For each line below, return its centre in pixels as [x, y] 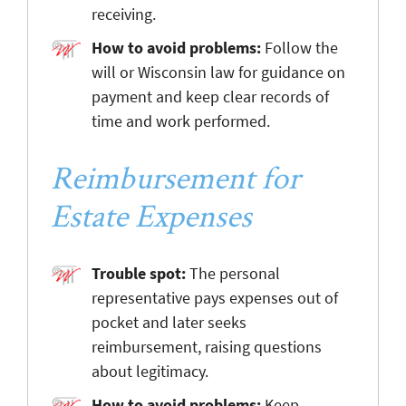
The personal [233, 273]
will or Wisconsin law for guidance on [218, 72]
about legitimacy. [150, 371]
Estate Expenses [151, 214]
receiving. [124, 14]
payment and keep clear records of [210, 96]
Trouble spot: [139, 273]
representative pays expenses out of [215, 297]
